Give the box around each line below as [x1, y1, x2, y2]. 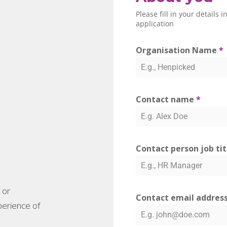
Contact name [135, 93, 196, 105]
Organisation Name [135, 44, 219, 56]
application [135, 18, 174, 28]
